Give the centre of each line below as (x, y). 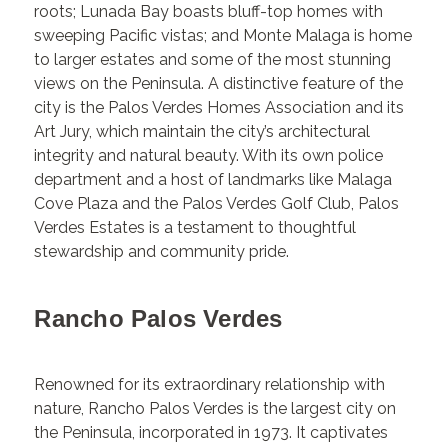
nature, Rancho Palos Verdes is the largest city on (215, 408)
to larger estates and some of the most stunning (213, 60)
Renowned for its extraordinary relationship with (210, 384)
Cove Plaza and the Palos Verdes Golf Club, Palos (217, 204)
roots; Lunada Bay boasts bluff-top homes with (209, 12)
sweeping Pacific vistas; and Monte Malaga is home (223, 36)
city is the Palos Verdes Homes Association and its (219, 108)
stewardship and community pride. (162, 252)
